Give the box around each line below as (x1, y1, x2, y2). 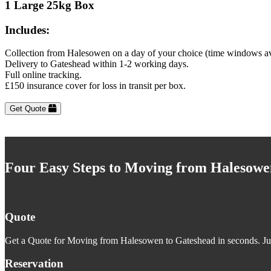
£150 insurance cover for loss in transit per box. (5, 80, 186, 91)
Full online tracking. (5, 70, 82, 80)
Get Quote (10, 104, 48, 114)
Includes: (5, 23, 50, 36)
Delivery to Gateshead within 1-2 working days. (5, 59, 189, 70)
